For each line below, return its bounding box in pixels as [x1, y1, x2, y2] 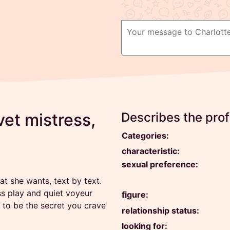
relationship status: [122, 205, 199, 216]
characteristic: [122, 146, 180, 157]
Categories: [122, 130, 169, 141]
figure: [122, 189, 148, 200]
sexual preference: [122, 159, 198, 170]
